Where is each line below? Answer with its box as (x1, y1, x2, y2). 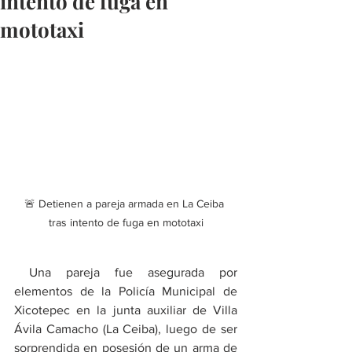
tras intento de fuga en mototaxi (48, 216, 203, 229)
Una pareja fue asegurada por (14, 266, 237, 280)
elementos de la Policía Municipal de (14, 284, 237, 299)
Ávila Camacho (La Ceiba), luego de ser (14, 322, 237, 336)
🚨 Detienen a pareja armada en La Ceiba (24, 197, 227, 211)
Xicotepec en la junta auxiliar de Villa (14, 303, 237, 317)
